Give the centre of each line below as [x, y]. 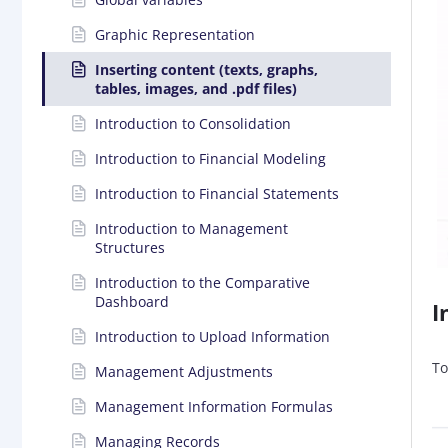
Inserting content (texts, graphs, [206, 69]
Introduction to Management [191, 228]
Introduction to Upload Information [212, 336]
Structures [130, 247]
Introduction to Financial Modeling [210, 158]
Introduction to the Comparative [202, 282]
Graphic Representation [175, 34]
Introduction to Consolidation [193, 123]
